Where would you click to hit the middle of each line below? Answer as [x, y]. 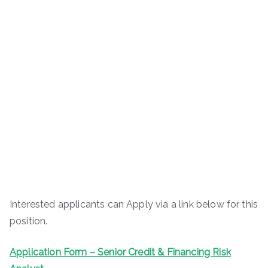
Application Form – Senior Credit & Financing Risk [120, 252]
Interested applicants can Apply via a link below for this [134, 204]
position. [29, 221]
